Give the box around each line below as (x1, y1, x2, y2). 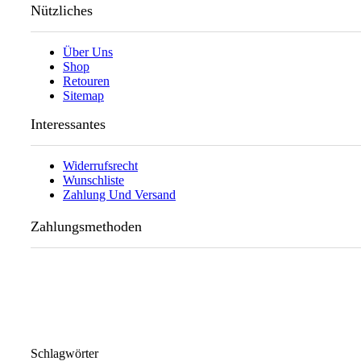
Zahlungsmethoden (31, 218, 142, 234)
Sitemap (63, 88, 104, 102)
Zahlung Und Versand (63, 187, 176, 201)
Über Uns (63, 44, 113, 59)
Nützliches (31, 2, 93, 19)
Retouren (63, 73, 110, 88)
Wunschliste (63, 172, 124, 187)
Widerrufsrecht (63, 158, 138, 172)
